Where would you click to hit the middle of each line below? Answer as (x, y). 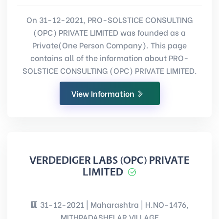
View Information (104, 93)
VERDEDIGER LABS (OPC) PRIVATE (109, 160)
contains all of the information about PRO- (109, 57)
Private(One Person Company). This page (109, 45)
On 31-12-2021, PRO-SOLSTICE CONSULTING (109, 19)
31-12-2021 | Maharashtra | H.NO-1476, (113, 204)
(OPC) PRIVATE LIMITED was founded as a (109, 32)
